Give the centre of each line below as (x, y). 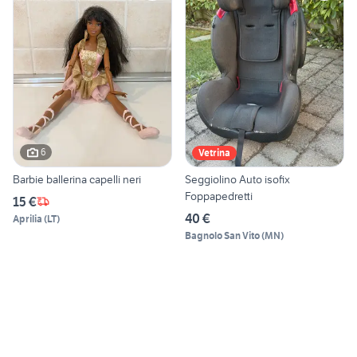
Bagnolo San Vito (222, 235)
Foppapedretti (219, 196)
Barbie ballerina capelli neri (77, 179)
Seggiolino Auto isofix (237, 179)
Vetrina (214, 152)
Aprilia (27, 218)
